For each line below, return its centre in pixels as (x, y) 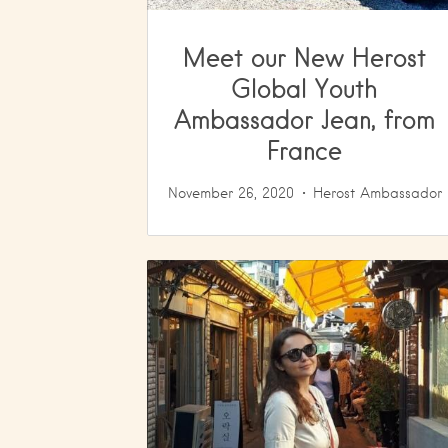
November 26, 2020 (230, 193)
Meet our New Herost (305, 57)
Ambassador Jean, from (305, 119)
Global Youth (305, 88)
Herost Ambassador (377, 193)
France (305, 150)
